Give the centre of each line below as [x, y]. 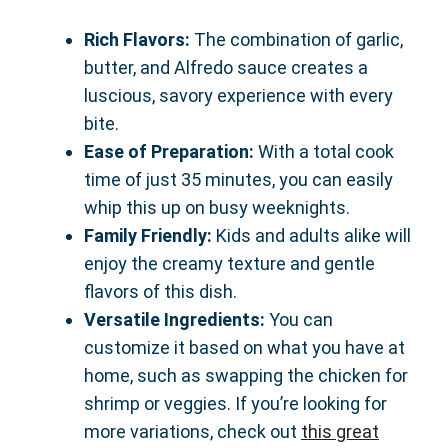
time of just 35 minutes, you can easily [238, 180]
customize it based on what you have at [244, 348]
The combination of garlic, [296, 40]
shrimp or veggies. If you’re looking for [235, 404]
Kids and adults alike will [311, 236]
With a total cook [324, 152]
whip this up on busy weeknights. [217, 208]
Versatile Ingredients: [174, 320]
